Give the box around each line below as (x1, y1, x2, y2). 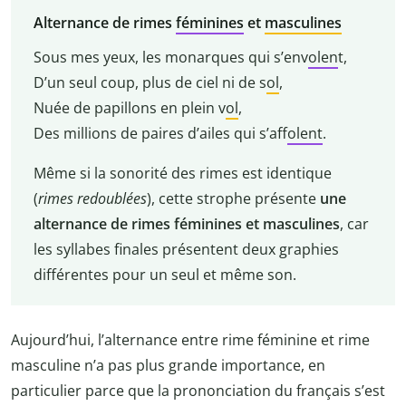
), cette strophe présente (146, 188, 320, 208)
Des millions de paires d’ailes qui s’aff (33, 122, 287, 143)
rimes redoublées (37, 188, 147, 208)
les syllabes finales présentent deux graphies (33, 238, 339, 259)
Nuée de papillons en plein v (33, 97, 226, 118)
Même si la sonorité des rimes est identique (33, 162, 332, 183)
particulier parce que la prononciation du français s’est (11, 381, 385, 401)
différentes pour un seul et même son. (33, 264, 296, 285)
